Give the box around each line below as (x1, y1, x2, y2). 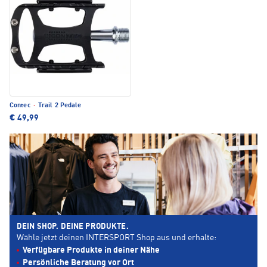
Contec (10, 103, 32, 110)
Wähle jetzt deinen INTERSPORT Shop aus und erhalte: (17, 234, 216, 243)
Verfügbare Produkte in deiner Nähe (23, 246, 160, 255)
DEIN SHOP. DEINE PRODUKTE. (17, 223, 129, 231)
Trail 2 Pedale (36, 103, 82, 110)
